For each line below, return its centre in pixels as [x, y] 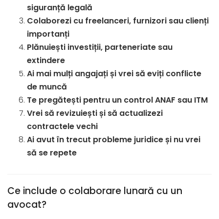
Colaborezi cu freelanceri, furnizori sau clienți [118, 21]
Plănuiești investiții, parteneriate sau [100, 47]
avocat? [27, 204]
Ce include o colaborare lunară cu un [95, 191]
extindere [46, 60]
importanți [48, 34]
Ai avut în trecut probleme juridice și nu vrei [114, 139]
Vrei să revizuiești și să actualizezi [95, 113]
